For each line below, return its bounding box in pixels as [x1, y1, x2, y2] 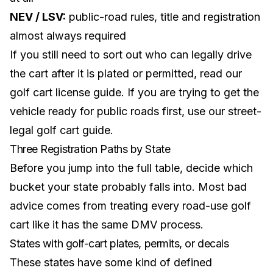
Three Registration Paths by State [10, 143, 171, 155]
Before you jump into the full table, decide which [10, 161, 253, 174]
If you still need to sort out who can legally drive [10, 48, 252, 61]
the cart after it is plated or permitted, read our [10, 67, 242, 80]
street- [228, 105, 261, 118]
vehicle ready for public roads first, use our [10, 105, 228, 118]
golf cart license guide [10, 86, 121, 99]
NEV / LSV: [10, 10, 66, 23]
